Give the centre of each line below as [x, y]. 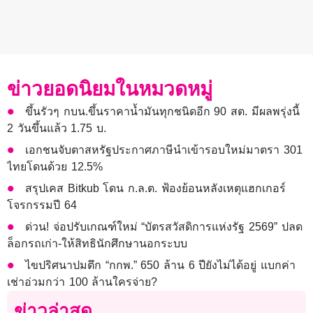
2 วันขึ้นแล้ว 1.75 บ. [57, 129]
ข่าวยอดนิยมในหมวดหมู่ [110, 89]
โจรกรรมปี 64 [42, 205]
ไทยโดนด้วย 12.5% [55, 167]
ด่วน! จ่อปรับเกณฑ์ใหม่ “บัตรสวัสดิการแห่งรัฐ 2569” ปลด [164, 227]
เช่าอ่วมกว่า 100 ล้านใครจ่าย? [82, 282]
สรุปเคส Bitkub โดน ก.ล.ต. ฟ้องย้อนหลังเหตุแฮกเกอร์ [155, 189]
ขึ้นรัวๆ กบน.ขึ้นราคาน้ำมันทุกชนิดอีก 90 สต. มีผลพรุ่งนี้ [162, 112]
